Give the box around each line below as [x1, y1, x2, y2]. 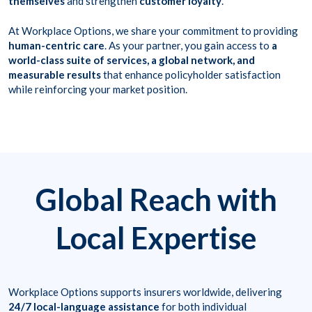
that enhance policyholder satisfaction [101, 68, 281, 81]
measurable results [8, 68, 101, 81]
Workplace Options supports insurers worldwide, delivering [8, 286, 282, 299]
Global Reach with [35, 182, 277, 218]
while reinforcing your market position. [8, 83, 187, 96]
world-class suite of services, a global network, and [8, 54, 255, 67]
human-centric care [8, 39, 104, 52]
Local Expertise [56, 220, 256, 256]
